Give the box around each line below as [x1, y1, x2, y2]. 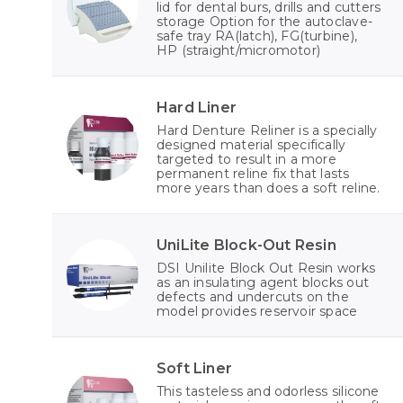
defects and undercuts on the [157, 289, 349, 306]
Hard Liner [157, 99, 237, 117]
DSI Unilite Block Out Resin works [157, 260, 375, 277]
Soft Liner [157, 360, 233, 378]
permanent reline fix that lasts [157, 166, 350, 183]
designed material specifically [157, 137, 346, 154]
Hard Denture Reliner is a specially [157, 122, 378, 139]
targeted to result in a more [157, 151, 336, 168]
